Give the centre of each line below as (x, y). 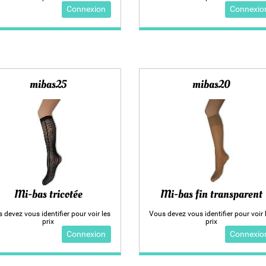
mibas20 (212, 85)
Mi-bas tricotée (48, 194)
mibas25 (48, 85)
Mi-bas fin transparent (212, 194)
